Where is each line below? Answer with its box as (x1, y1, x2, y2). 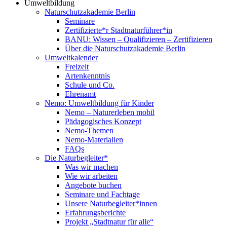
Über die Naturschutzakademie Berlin (65, 44, 185, 53)
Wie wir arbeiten (65, 172, 118, 180)
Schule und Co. (65, 81, 115, 89)
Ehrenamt (65, 90, 96, 98)
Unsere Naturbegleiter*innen (65, 199, 157, 208)
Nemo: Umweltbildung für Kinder (45, 99, 154, 107)
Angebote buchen (65, 181, 122, 190)
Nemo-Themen (65, 126, 113, 135)
